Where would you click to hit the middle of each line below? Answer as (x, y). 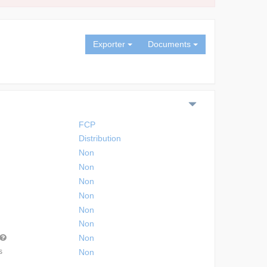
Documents (170, 44)
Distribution (100, 138)
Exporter (110, 44)
